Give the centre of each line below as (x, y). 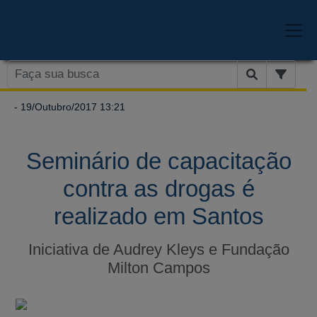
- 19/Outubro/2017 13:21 (68, 106)
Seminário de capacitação (158, 161)
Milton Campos (158, 267)
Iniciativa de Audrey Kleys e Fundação (158, 249)
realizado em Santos (158, 216)
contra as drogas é (158, 188)
